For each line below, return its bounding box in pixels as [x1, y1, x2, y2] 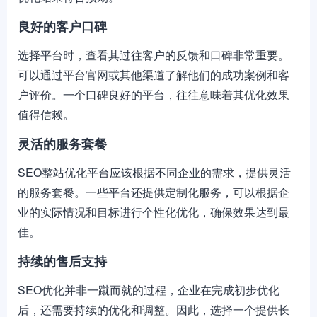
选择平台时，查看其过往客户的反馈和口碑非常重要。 [18, 47, 289, 63]
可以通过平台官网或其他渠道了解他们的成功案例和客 [18, 67, 289, 83]
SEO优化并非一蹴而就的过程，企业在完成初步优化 [18, 282, 279, 298]
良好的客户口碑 [18, 17, 107, 35]
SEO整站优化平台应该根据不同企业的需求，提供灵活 [18, 164, 291, 180]
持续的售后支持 [18, 252, 107, 270]
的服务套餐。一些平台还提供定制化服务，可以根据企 [18, 184, 289, 200]
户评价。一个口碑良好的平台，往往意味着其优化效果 [18, 86, 289, 103]
